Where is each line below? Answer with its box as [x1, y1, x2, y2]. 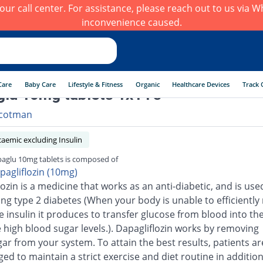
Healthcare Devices [172, 80, 230, 89]
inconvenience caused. [81, 16, 182, 29]
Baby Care [24, 80, 56, 89]
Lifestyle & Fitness [68, 80, 123, 89]
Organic [135, 80, 160, 89]
